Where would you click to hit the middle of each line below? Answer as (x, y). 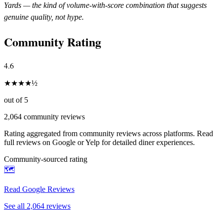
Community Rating (53, 41)
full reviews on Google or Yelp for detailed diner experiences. (99, 142)
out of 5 (16, 100)
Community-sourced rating (46, 159)
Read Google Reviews (39, 189)
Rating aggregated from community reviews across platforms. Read (109, 133)
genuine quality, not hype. (44, 17)
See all (15, 206)
